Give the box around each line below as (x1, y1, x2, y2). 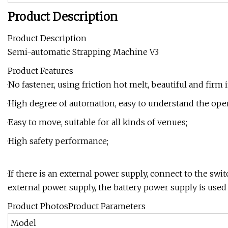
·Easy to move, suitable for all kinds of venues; (8, 117, 187, 128)
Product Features (8, 66, 73, 76)
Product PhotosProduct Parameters (8, 201, 146, 212)
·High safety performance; (8, 136, 108, 147)
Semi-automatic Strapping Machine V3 (8, 47, 159, 58)
